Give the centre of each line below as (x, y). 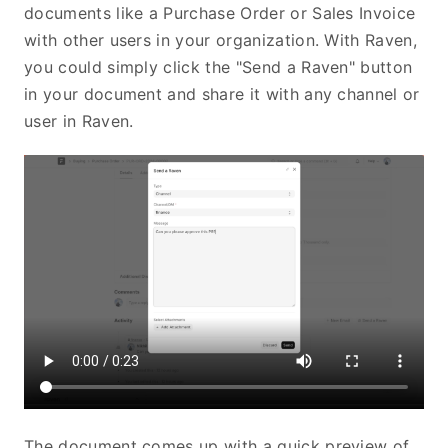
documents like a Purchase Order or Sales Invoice (220, 12)
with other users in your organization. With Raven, (221, 39)
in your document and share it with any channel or (222, 93)
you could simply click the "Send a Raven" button (218, 66)
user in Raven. (79, 120)
